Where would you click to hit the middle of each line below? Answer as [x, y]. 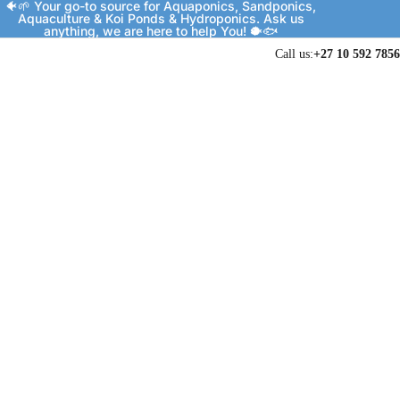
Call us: [294, 54]
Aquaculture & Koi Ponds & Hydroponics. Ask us [161, 18]
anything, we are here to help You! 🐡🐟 [161, 31]
